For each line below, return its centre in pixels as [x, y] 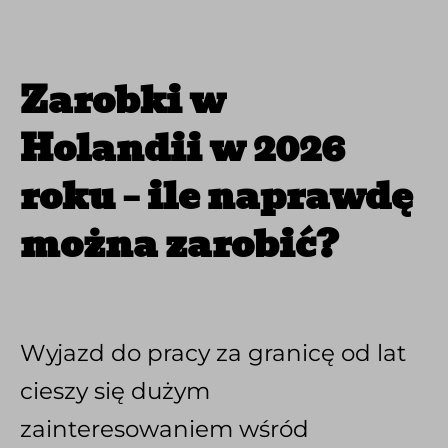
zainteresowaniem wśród [164, 429]
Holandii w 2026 [182, 148]
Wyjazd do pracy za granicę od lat [213, 353]
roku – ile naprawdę [216, 196]
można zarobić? [179, 244]
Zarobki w [123, 100]
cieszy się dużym [115, 391]
